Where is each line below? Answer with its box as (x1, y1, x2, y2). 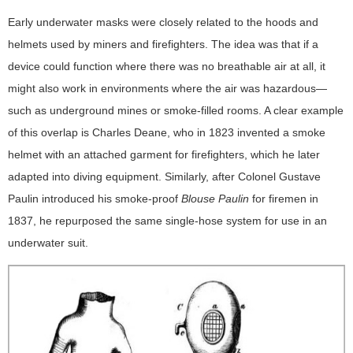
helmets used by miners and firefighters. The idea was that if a (8, 37, 318, 50)
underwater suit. (8, 236, 88, 249)
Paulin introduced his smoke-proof (8, 191, 181, 205)
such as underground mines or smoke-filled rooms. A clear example (8, 103, 344, 117)
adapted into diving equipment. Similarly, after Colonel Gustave (8, 169, 321, 183)
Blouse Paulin (181, 191, 249, 205)
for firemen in (249, 191, 318, 205)
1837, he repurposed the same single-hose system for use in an (8, 214, 327, 227)
